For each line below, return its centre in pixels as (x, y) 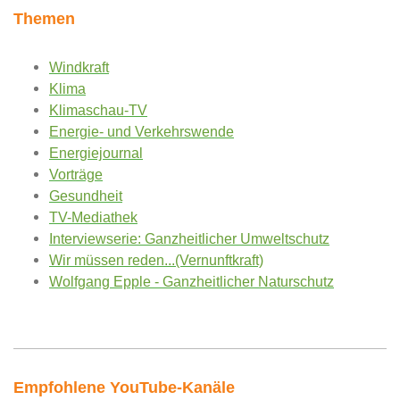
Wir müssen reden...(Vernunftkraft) (156, 260)
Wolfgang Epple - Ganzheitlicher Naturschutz (192, 281)
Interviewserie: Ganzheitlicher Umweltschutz (189, 238)
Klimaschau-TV (98, 110)
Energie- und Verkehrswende (142, 131)
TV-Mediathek (93, 217)
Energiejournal (96, 153)
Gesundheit (86, 196)
